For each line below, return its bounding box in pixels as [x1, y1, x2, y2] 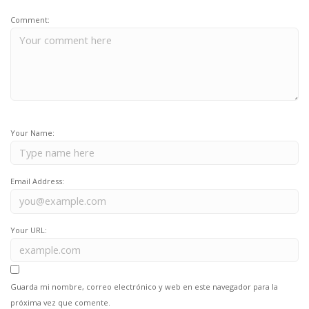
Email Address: [10, 176, 64, 187]
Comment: [10, 14, 50, 25]
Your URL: [10, 224, 47, 235]
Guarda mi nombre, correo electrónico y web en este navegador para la [10, 281, 278, 292]
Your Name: [10, 127, 54, 138]
